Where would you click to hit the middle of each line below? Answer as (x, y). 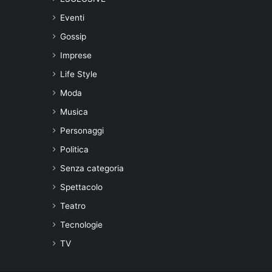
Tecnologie (81, 224)
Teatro (73, 206)
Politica (74, 149)
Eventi (72, 17)
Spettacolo (81, 187)
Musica (74, 111)
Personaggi (82, 130)
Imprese (76, 55)
